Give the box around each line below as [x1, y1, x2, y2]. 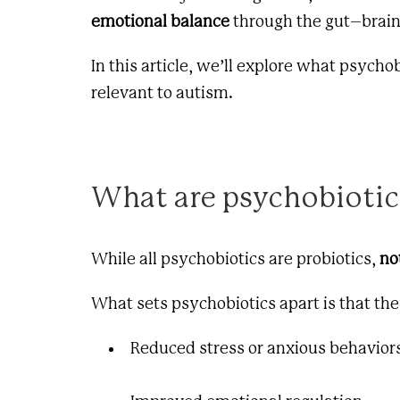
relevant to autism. [91, 85, 233, 102]
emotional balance [91, 13, 229, 30]
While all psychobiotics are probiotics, [91, 251, 379, 268]
